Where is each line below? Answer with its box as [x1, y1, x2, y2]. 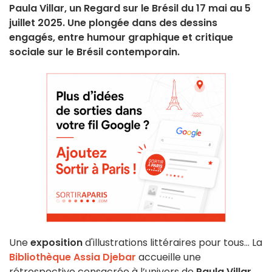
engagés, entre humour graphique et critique [9, 30, 233, 45]
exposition [30, 236, 83, 250]
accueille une [136, 250, 201, 265]
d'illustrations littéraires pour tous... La [83, 236, 262, 250]
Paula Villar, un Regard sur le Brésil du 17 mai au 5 [9, 1, 251, 16]
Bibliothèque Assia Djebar [9, 250, 136, 265]
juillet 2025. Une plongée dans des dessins [9, 16, 217, 30]
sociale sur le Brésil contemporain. [9, 45, 180, 59]
